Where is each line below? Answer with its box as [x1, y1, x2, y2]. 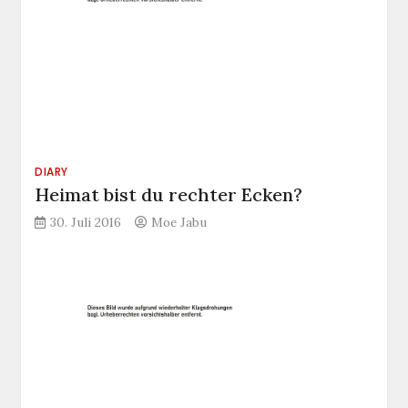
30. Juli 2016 [50, 213, 122, 230]
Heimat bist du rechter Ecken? [35, 182, 303, 206]
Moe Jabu [151, 213, 208, 230]
